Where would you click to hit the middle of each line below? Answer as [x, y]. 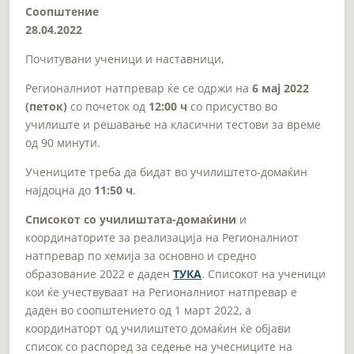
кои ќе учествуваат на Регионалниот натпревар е [162, 292]
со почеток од [108, 106]
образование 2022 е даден [100, 273]
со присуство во [233, 106]
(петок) [47, 106]
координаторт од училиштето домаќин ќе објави [158, 328]
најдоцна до [60, 190]
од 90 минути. [63, 142]
